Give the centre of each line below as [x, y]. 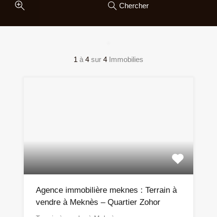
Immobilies [126, 60]
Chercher [134, 5]
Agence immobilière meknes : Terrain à [106, 190]
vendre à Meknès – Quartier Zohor [98, 202]
